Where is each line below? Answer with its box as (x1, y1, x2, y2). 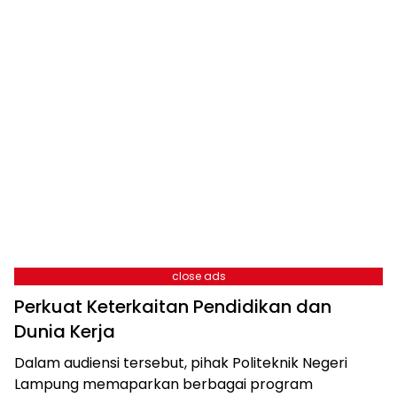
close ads (171, 268, 226, 284)
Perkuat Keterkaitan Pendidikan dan (14, 293, 331, 319)
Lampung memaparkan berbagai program (14, 373, 313, 394)
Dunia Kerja (14, 318, 115, 344)
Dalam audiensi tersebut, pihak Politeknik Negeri (14, 352, 347, 373)
